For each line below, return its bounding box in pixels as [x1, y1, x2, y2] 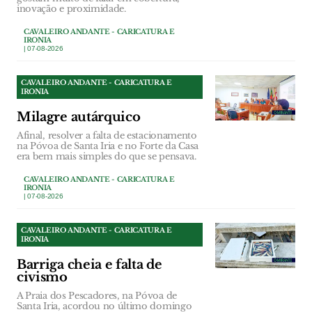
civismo [17, 270, 68, 286]
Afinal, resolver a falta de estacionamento [17, 130, 197, 142]
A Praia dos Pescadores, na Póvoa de [17, 290, 177, 302]
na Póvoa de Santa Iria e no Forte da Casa [17, 140, 198, 153]
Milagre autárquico [17, 109, 141, 125]
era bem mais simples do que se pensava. [17, 150, 196, 163]
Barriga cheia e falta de [17, 257, 162, 273]
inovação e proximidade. [17, 3, 126, 15]
